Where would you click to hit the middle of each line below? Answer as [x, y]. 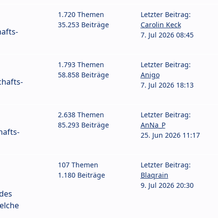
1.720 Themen [81, 14]
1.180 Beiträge [82, 175]
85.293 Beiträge [83, 125]
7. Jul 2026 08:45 [167, 35]
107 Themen [78, 164]
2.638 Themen [81, 114]
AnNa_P [153, 125]
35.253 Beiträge [83, 24]
